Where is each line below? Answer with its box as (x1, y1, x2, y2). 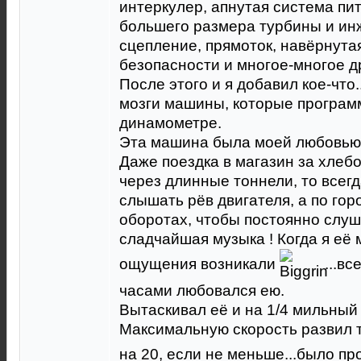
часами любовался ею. (119, 282, 284, 299)
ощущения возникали (119, 255, 280, 273)
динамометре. (119, 114, 222, 131)
